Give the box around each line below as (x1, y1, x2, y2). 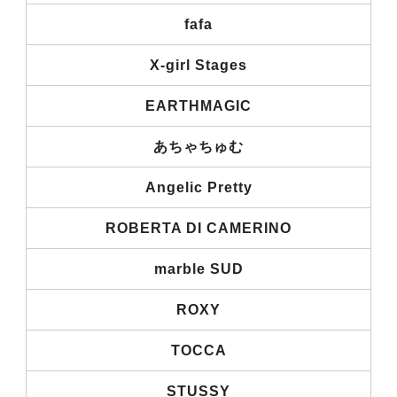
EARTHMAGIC (145, 97, 252, 113)
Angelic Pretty (144, 179, 253, 195)
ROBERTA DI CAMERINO (105, 220, 292, 236)
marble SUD (153, 261, 244, 276)
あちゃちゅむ (153, 138, 244, 154)
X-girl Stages (150, 57, 247, 73)
